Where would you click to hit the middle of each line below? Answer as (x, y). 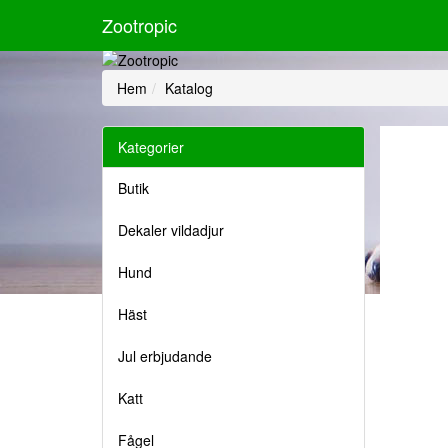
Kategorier (151, 147)
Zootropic (139, 25)
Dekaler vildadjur (171, 230)
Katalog (189, 88)
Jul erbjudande (165, 356)
